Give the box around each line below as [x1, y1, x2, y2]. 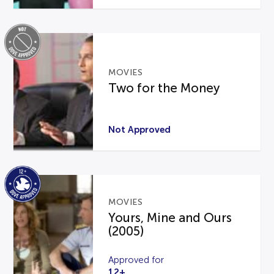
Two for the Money [108, 81, 220, 95]
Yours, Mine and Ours [108, 211, 232, 225]
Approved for [108, 254, 165, 265]
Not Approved [108, 124, 171, 135]
